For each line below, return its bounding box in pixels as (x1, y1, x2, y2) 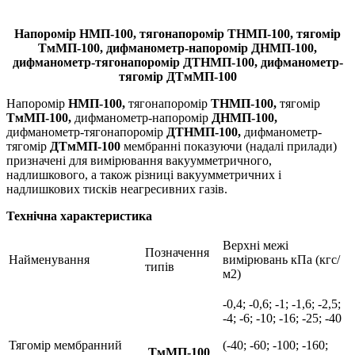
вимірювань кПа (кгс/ (223, 252, 340, 266)
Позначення (145, 245, 209, 259)
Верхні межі (223, 238, 288, 252)
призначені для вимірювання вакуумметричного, (6, 153, 272, 167)
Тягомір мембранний (9, 338, 122, 352)
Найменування (9, 252, 90, 266)
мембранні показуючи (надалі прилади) (120, 139, 337, 153)
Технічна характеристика (6, 208, 152, 223)
